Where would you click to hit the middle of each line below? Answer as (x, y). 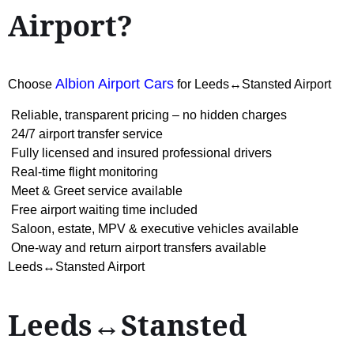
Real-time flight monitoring (83, 171)
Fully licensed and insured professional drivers (140, 153)
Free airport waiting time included (103, 209)
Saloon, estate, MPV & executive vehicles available (153, 228)
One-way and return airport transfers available (137, 247)
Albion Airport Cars (115, 83)
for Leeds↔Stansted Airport (252, 84)
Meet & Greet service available (95, 190)
